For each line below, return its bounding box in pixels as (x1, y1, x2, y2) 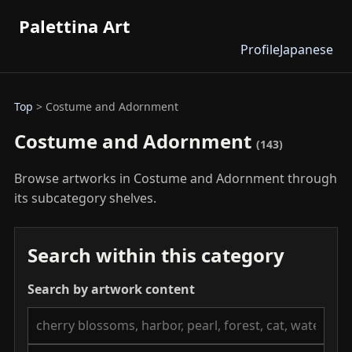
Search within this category (27, 242, 284, 268)
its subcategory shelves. (14, 189, 156, 207)
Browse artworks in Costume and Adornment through (14, 170, 337, 187)
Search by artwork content (27, 280, 195, 298)
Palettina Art (19, 14, 130, 38)
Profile (240, 41, 280, 58)
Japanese (280, 41, 333, 58)
